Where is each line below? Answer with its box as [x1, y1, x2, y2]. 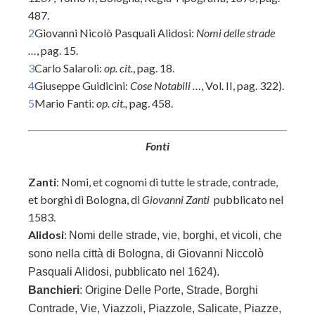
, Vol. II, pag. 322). [201, 79, 284, 92]
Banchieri [28, 284, 79, 296]
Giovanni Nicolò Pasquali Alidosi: [34, 26, 196, 39]
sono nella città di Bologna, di [28, 247, 178, 259]
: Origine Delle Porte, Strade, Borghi [79, 284, 258, 296]
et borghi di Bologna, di [28, 193, 142, 206]
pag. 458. [129, 96, 173, 110]
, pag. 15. [37, 44, 78, 57]
